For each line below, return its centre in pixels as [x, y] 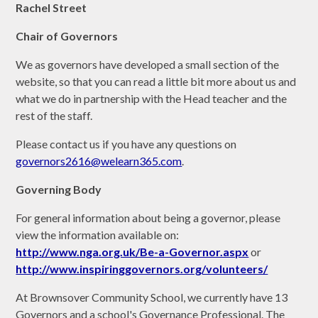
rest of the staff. [54, 115]
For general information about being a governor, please [148, 217]
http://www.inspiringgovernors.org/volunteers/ [142, 268]
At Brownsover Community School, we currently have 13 [152, 297]
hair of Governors [71, 35]
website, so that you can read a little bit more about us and [156, 81]
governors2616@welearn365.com [99, 160]
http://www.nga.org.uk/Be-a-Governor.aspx [132, 251]
